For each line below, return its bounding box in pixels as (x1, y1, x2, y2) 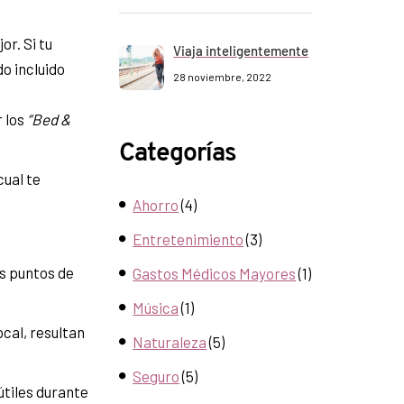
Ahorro (133, 196, 179, 214)
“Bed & (27, 110, 70, 128)
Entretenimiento (133, 230, 244, 248)
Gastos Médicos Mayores (133, 264, 297, 282)
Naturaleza (133, 333, 207, 351)
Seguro (133, 367, 180, 385)
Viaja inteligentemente (173, 42, 309, 59)
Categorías (119, 142, 237, 167)
